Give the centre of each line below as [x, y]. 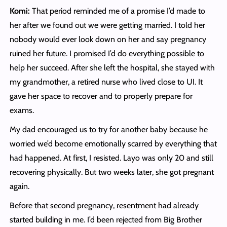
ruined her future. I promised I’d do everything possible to [107, 54]
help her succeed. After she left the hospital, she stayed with [112, 68]
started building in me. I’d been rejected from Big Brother [106, 220]
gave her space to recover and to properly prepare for [101, 96]
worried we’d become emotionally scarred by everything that [113, 144]
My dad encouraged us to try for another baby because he [108, 130]
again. [19, 186]
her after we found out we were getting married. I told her [107, 25]
